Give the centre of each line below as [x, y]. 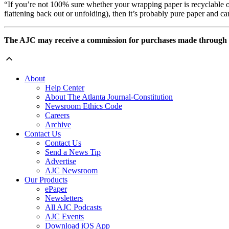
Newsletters [64, 198]
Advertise [61, 161]
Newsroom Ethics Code [84, 106]
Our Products [46, 179]
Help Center [65, 87]
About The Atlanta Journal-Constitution [109, 97]
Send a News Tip [73, 152]
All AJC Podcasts [73, 207]
